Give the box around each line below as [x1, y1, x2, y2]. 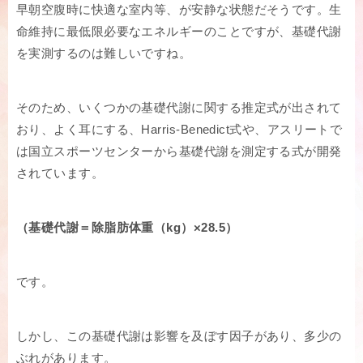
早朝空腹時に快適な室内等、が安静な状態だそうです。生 [16, 2, 342, 17]
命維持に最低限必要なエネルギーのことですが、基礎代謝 [16, 24, 342, 39]
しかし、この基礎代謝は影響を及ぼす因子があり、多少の [16, 329, 342, 344]
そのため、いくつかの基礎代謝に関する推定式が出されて [16, 100, 342, 115]
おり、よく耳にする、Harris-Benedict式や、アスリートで [16, 122, 343, 137]
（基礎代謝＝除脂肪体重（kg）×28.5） [16, 220, 238, 235]
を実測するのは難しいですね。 [16, 46, 192, 61]
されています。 [16, 166, 105, 181]
